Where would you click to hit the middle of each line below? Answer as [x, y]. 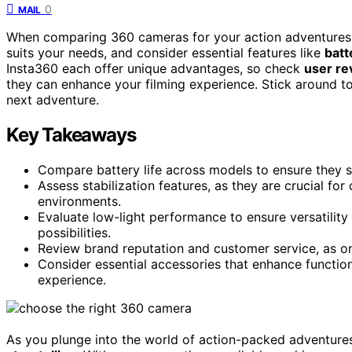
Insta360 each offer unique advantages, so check [155, 68]
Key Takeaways [71, 134]
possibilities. [74, 232]
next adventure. [53, 99]
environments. [79, 201]
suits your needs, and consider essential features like [165, 52]
